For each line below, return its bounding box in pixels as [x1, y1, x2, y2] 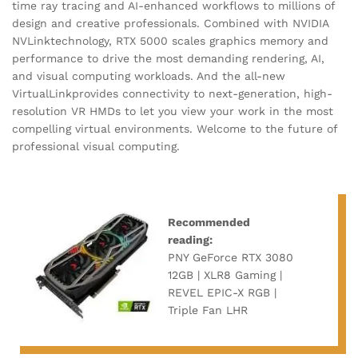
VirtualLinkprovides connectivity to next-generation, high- [12, 86, 332, 100]
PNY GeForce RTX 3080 [168, 250, 293, 264]
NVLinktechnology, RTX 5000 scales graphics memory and [12, 34, 328, 47]
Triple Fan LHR [168, 303, 248, 316]
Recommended [168, 215, 250, 229]
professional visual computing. [12, 139, 180, 153]
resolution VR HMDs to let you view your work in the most [12, 104, 333, 117]
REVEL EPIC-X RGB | [168, 285, 276, 299]
